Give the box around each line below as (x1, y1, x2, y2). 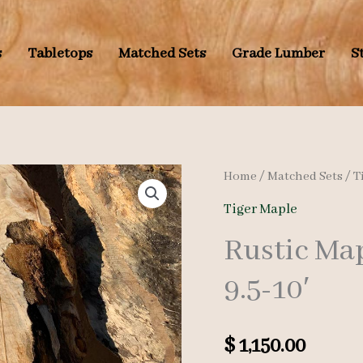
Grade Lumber (231, 44, 325, 62)
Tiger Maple (224, 200, 298, 218)
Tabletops (27, 44, 92, 62)
